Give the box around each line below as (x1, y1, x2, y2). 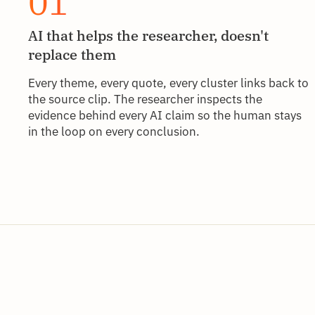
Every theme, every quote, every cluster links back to (28, 75, 309, 91)
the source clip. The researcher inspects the (28, 91, 262, 107)
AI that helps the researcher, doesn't (28, 25, 269, 45)
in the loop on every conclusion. (28, 123, 200, 139)
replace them (28, 44, 116, 64)
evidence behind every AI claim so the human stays (28, 107, 302, 123)
